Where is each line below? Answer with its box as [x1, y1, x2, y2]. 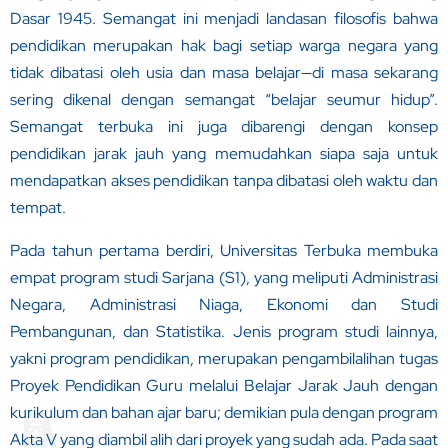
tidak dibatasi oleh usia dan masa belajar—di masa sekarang [10, 62, 438, 84]
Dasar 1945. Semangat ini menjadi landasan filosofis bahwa [10, 8, 438, 30]
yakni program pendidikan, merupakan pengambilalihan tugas [10, 348, 438, 370]
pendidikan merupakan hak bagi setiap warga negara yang [10, 35, 438, 57]
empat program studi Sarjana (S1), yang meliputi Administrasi [10, 267, 438, 289]
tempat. [10, 197, 66, 219]
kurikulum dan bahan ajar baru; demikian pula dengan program [10, 402, 438, 424]
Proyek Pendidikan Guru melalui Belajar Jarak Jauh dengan [10, 375, 438, 397]
